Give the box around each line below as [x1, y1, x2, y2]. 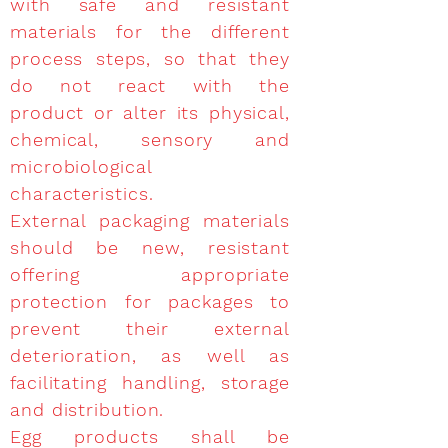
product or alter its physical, [10, 102, 290, 123]
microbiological [10, 156, 153, 177]
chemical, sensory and [10, 129, 290, 150]
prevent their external [10, 318, 290, 339]
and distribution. [10, 399, 165, 420]
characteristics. [10, 183, 154, 204]
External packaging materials [10, 210, 290, 231]
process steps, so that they [10, 48, 290, 69]
